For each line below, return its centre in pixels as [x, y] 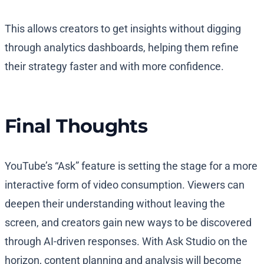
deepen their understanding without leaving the [115, 204]
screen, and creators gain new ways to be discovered [128, 223]
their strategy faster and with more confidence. [114, 67]
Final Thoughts [76, 126]
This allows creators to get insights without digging [123, 29]
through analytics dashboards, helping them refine [122, 48]
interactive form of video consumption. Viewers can [125, 185]
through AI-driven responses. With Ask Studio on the [126, 242]
